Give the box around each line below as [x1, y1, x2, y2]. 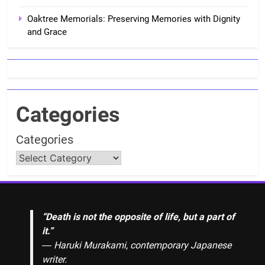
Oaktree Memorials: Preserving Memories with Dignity [27, 14, 240, 25]
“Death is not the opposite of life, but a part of [42, 211, 235, 223]
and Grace [27, 27, 67, 38]
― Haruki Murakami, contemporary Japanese [42, 240, 231, 251]
